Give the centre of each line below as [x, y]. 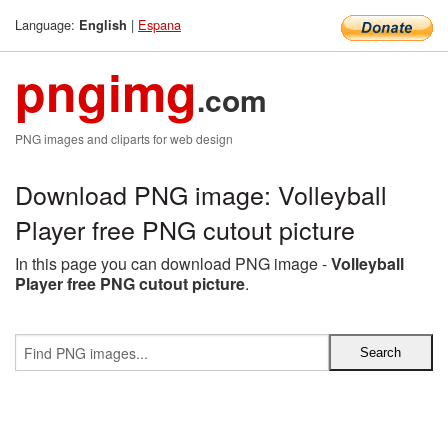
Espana [159, 24]
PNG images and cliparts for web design [124, 138]
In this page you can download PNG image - [173, 263]
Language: [47, 24]
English [103, 25]
